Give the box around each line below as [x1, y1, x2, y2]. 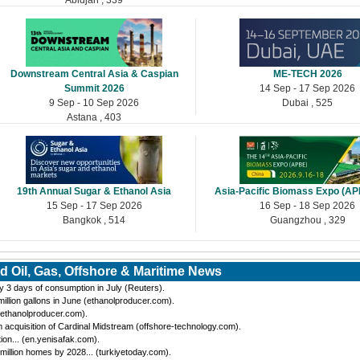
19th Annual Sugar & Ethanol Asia [17, 185, 172, 197]
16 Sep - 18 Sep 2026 [260, 199, 356, 211]
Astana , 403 [67, 111, 122, 123]
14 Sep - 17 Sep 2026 [260, 82, 356, 94]
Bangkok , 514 [63, 214, 126, 226]
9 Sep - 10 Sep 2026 [49, 96, 140, 108]
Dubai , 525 [282, 96, 333, 108]
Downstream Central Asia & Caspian [10, 67, 178, 80]
